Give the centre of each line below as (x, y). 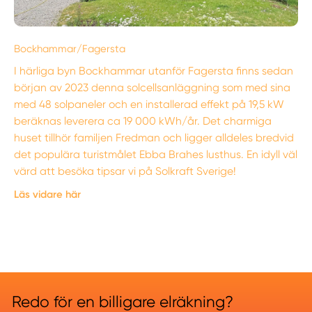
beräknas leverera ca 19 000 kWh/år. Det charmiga (143, 121)
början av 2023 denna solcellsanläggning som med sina (153, 87)
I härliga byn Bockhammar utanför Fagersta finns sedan (154, 71)
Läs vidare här (48, 194)
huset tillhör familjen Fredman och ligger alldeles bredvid (154, 138)
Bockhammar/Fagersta (70, 48)
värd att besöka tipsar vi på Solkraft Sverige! (125, 171)
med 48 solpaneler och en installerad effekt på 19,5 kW (149, 104)
